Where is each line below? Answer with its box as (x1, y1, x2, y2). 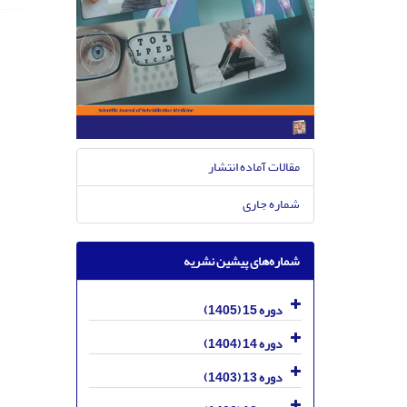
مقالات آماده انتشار (208, 154, 300, 180)
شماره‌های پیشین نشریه (184, 249, 300, 274)
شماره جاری (243, 192, 300, 217)
